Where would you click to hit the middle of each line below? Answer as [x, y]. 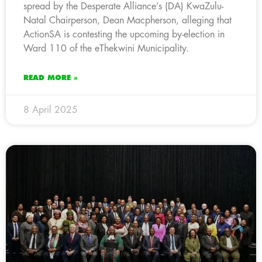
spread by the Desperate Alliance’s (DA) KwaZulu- [123, 6]
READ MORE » [51, 77]
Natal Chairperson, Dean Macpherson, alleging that [127, 20]
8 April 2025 [51, 110]
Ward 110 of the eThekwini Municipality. [106, 48]
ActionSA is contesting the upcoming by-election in [124, 34]
